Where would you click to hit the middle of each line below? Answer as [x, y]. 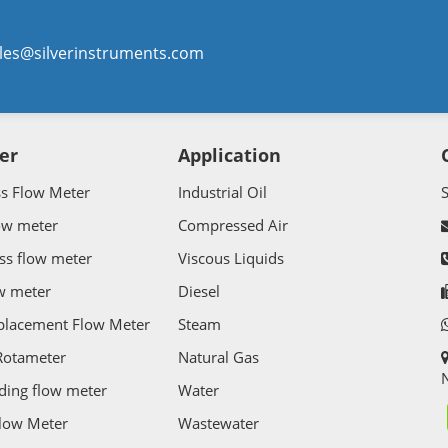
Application [230, 155]
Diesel [199, 291]
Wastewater [219, 423]
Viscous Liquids [231, 258]
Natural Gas [219, 357]
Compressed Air [233, 225]
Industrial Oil [223, 192]
